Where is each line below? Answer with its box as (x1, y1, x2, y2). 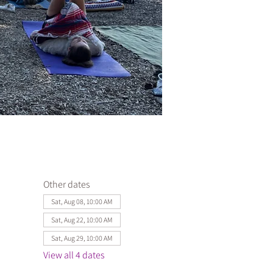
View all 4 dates (43, 249, 105, 261)
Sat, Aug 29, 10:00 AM (51, 233, 113, 243)
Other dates (43, 178, 90, 191)
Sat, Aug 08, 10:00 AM (51, 197, 113, 206)
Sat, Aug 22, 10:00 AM (51, 215, 113, 224)
